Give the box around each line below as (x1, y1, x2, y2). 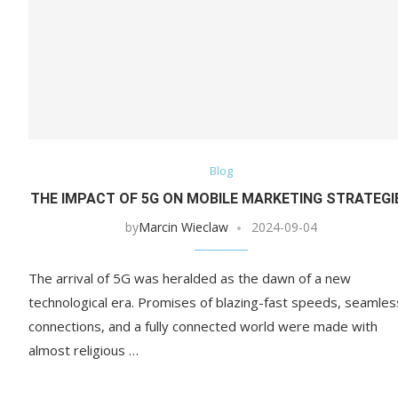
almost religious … (28, 341, 139, 360)
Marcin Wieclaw (138, 219, 228, 236)
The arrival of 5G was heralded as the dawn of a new (28, 269, 351, 288)
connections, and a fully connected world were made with (28, 317, 378, 336)
